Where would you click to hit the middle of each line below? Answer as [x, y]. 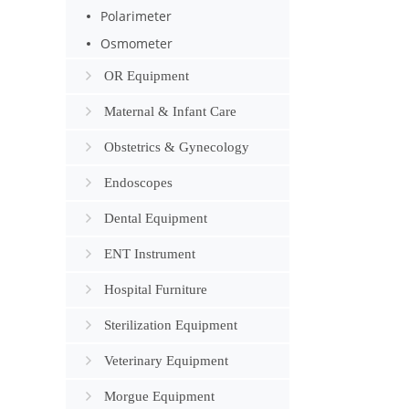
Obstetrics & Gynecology [177, 147]
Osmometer [137, 43]
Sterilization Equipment [171, 325]
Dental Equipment [156, 218]
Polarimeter [136, 16]
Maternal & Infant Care [170, 111]
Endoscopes [138, 183]
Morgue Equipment [159, 396]
